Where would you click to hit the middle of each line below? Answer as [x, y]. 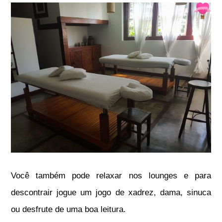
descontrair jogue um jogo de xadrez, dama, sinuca [111, 192]
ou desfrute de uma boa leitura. [69, 209]
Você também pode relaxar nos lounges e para [111, 175]
